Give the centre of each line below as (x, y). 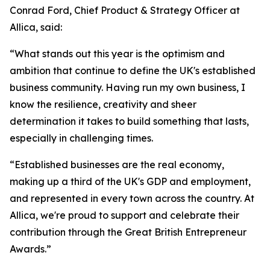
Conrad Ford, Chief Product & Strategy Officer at (125, 10)
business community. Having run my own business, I (127, 87)
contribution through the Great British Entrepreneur (128, 232)
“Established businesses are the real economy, (117, 165)
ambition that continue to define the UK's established (133, 71)
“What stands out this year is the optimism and (117, 54)
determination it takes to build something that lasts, (129, 121)
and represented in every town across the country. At (132, 198)
